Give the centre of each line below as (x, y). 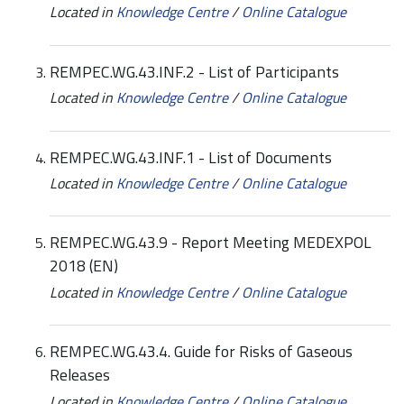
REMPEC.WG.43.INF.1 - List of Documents (191, 157)
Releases (80, 375)
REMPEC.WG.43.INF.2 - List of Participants (194, 71)
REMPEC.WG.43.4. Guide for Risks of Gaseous (201, 352)
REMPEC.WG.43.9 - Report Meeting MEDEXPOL (211, 243)
